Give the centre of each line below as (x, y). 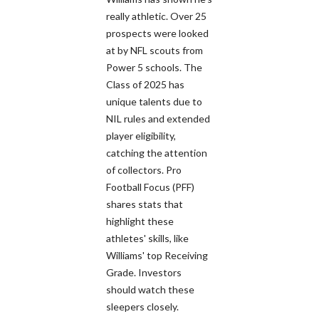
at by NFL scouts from (155, 50)
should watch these (150, 289)
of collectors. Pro (144, 169)
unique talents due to (154, 101)
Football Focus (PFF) (150, 187)
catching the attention (157, 152)
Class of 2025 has (145, 84)
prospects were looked (157, 33)
